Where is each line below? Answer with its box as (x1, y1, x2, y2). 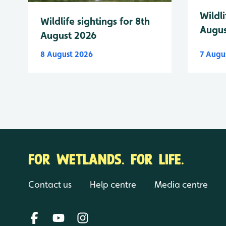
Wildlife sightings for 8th (40, 15, 150, 27)
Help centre (90, 179, 136, 190)
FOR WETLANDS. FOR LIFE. (28, 147, 184, 168)
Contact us (28, 179, 72, 190)
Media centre (154, 179, 208, 190)
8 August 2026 (40, 49, 93, 59)
